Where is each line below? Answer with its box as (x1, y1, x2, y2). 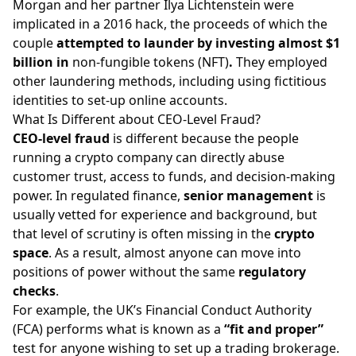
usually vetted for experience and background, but (13, 205, 317, 223)
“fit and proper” (224, 319, 323, 338)
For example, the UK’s (13, 300, 145, 319)
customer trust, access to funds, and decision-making (13, 167, 335, 185)
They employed (236, 52, 327, 71)
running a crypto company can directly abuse (13, 148, 284, 166)
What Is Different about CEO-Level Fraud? (13, 110, 261, 128)
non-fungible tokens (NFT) (69, 52, 229, 71)
